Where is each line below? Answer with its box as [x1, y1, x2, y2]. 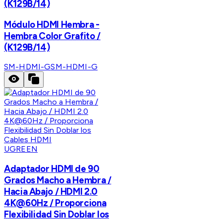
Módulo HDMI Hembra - [4, 18, 100, 30]
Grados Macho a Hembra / [4, 174, 111, 186]
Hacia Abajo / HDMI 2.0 [4, 186, 98, 198]
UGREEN [4, 144, 38, 154]
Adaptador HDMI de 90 [4, 163, 100, 175]
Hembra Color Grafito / [4, 30, 101, 42]
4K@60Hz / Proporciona [4, 197, 107, 209]
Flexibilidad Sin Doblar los [4, 209, 109, 221]
